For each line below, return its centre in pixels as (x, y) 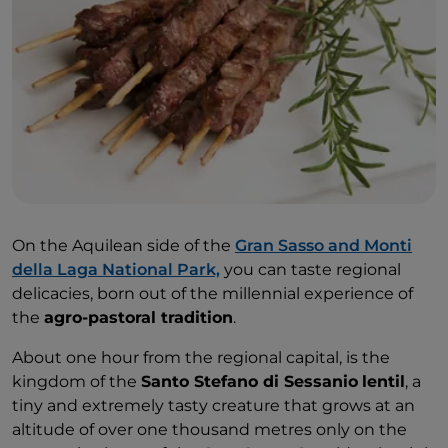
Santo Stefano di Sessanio (249, 382)
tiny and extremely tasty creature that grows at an (213, 406)
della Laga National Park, (116, 270)
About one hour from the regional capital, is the (201, 358)
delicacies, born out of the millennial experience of (212, 294)
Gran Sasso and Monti (323, 246)
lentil (383, 382)
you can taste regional (310, 270)
